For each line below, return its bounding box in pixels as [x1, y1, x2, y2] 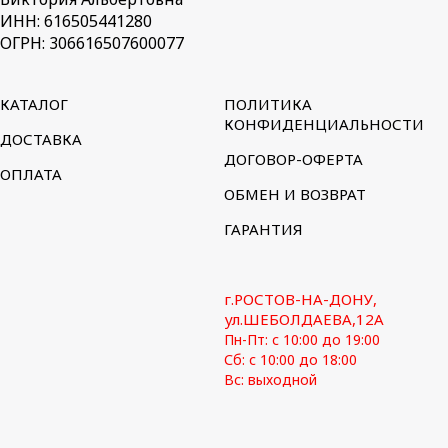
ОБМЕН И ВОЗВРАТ [224, 183, 366, 204]
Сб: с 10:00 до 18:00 [224, 349, 357, 369]
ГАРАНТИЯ [224, 218, 303, 239]
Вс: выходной [224, 369, 317, 389]
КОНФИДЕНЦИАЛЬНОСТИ [224, 113, 424, 134]
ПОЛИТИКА [224, 93, 312, 114]
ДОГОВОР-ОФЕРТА [224, 148, 363, 169]
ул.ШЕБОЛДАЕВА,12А [224, 308, 384, 329]
